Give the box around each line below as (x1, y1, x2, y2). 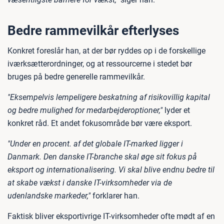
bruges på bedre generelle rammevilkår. (7, 72, 145, 81)
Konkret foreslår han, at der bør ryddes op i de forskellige (7, 46, 205, 55)
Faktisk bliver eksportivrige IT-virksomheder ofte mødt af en (7, 211, 215, 221)
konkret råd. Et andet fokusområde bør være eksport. (7, 118, 192, 128)
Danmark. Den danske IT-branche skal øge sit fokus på (7, 152, 197, 161)
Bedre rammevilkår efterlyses (7, 23, 179, 38)
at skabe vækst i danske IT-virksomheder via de (7, 178, 172, 187)
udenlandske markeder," (7, 191, 90, 200)
